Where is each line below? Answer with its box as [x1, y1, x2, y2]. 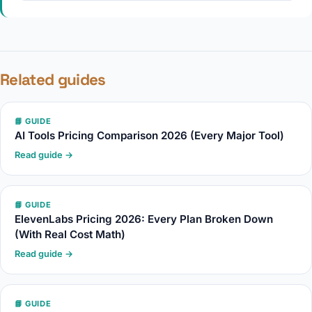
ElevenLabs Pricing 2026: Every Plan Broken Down [15, 212, 273, 226]
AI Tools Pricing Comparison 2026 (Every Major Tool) [15, 129, 284, 142]
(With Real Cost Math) [15, 228, 125, 241]
